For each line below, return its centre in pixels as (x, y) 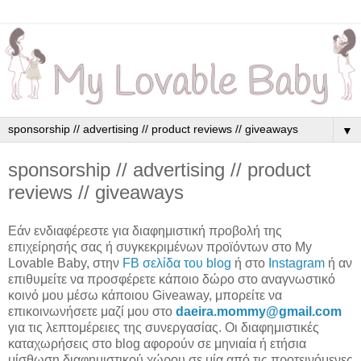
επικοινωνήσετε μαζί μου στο (92, 312)
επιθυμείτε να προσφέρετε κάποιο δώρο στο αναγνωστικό (172, 280)
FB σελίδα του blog (177, 263)
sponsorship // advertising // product (160, 170)
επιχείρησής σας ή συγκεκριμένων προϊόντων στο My (160, 247)
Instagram (297, 263)
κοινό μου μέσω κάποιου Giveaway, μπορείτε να (145, 296)
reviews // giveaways (96, 193)
